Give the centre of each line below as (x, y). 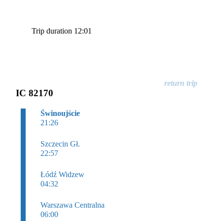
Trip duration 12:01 (62, 31)
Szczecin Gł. (60, 144)
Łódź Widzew (62, 174)
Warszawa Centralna (73, 205)
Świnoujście (60, 113)
